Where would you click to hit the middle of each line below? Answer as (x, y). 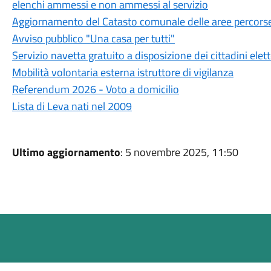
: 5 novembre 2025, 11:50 (179, 152)
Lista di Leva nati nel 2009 (72, 106)
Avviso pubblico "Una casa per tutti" (93, 38)
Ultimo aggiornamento (66, 152)
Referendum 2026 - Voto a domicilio (95, 89)
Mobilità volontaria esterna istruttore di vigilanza (122, 72)
